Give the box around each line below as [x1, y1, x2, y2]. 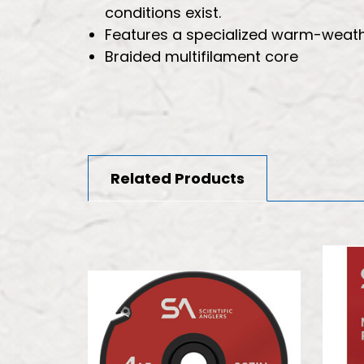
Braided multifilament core [104, 45, 298, 67]
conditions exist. [104, 2, 221, 23]
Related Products [110, 167, 245, 188]
